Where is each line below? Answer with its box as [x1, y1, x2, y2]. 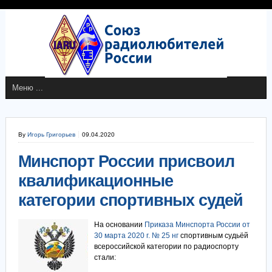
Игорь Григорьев [27, 131, 75, 138]
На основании [93, 220, 144, 229]
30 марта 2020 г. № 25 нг [93, 231, 178, 240]
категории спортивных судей [18, 191, 243, 209]
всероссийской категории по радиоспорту [93, 242, 239, 251]
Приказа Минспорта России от [144, 220, 250, 229]
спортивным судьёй [178, 231, 248, 240]
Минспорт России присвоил [18, 152, 234, 171]
